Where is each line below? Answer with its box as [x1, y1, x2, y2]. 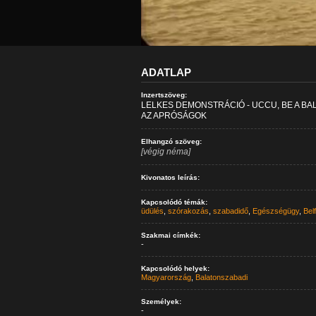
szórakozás [167, 207, 209, 215]
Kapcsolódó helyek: [140, 265, 209, 272]
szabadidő [212, 207, 248, 215]
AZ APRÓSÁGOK [140, 111, 207, 121]
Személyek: [140, 298, 181, 305]
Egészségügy [252, 207, 299, 215]
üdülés [140, 207, 164, 215]
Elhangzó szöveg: [140, 138, 202, 145]
